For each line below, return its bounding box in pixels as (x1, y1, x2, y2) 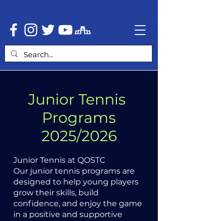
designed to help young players (13, 177, 139, 186)
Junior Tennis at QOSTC (13, 155, 106, 165)
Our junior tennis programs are (13, 166, 135, 176)
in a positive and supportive (13, 210, 122, 219)
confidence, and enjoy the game (13, 199, 142, 208)
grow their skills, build (13, 188, 99, 197)
